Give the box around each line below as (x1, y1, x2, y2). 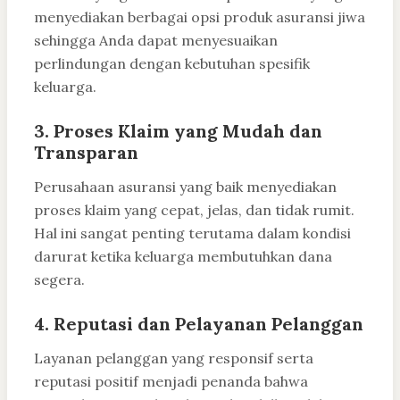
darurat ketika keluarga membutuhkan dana (34, 247, 332, 266)
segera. (34, 271, 85, 289)
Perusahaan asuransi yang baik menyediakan (34, 178, 337, 196)
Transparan (34, 141, 138, 164)
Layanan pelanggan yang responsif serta (34, 349, 313, 368)
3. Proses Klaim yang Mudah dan (34, 120, 322, 143)
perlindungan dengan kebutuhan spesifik (34, 54, 310, 73)
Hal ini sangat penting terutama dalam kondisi (34, 224, 351, 243)
